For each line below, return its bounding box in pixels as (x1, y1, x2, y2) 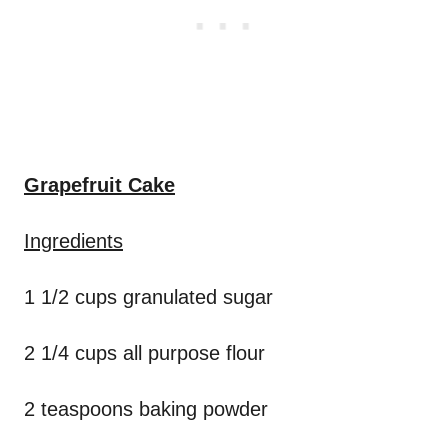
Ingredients (24, 230, 123, 253)
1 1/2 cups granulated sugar (24, 286, 273, 309)
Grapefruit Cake (24, 174, 175, 197)
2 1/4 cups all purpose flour (24, 342, 265, 365)
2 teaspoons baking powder (24, 398, 268, 421)
